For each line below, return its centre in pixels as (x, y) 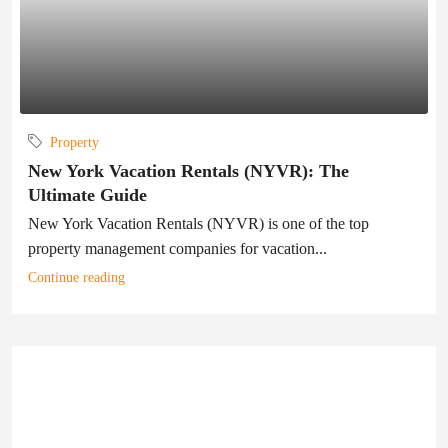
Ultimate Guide (87, 195)
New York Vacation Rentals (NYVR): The (188, 171)
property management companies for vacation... (177, 249)
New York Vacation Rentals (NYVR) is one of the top (198, 224)
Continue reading (76, 278)
